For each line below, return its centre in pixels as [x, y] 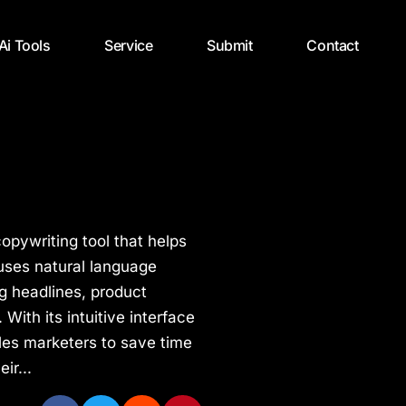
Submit [230, 45]
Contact [333, 45]
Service [129, 45]
